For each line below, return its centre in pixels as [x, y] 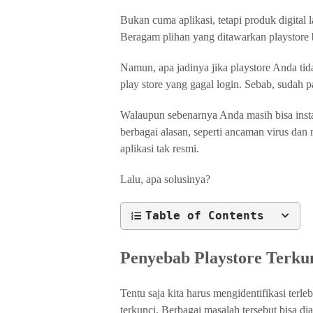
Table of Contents [205, 216]
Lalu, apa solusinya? [165, 179]
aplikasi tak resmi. [160, 148]
